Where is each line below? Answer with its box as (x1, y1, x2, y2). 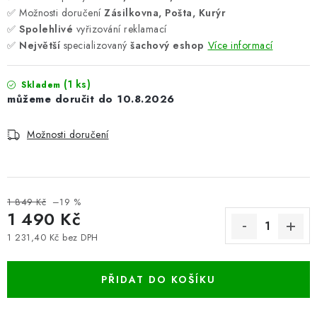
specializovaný (60, 38, 130, 52)
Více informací (207, 38, 273, 52)
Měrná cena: (6, 243, 62, 258)
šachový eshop (130, 38, 204, 52)
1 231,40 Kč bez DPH (7, 231, 98, 244)
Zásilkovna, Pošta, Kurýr (104, 6, 226, 20)
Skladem (18, 79, 64, 91)
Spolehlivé (19, 22, 73, 36)
